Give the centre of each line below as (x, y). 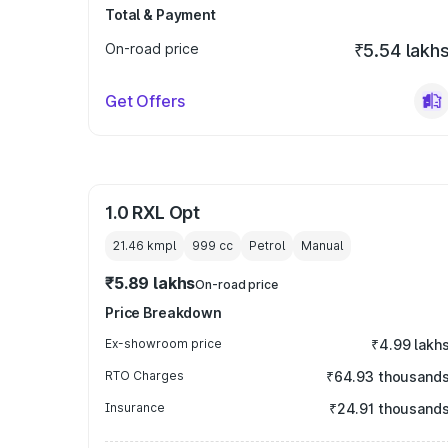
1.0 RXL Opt (153, 212)
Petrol (267, 245)
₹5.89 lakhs (150, 283)
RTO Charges (144, 375)
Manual (322, 245)
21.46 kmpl (144, 245)
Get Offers (145, 101)
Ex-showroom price (163, 343)
